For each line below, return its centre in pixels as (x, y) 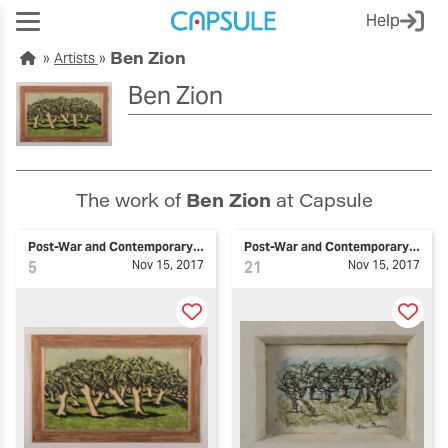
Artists (76, 58)
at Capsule (321, 200)
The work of (130, 200)
